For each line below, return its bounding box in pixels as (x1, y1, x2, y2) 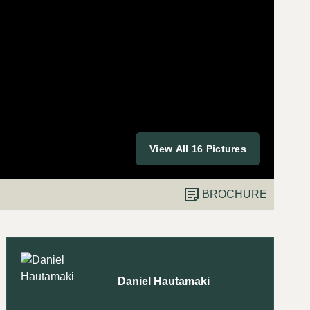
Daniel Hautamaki (118, 275, 210, 287)
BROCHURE (202, 188, 267, 200)
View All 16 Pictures (149, 143, 246, 154)
